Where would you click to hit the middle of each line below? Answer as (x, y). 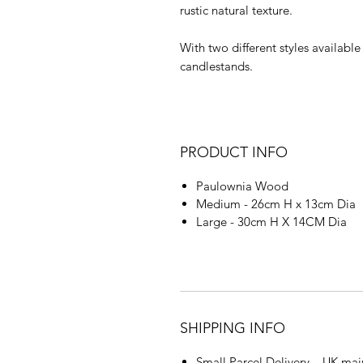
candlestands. (216, 66)
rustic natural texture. (236, 11)
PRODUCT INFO (234, 153)
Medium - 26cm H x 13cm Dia (276, 204)
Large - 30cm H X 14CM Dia (271, 222)
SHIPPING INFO (233, 329)
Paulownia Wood (242, 186)
